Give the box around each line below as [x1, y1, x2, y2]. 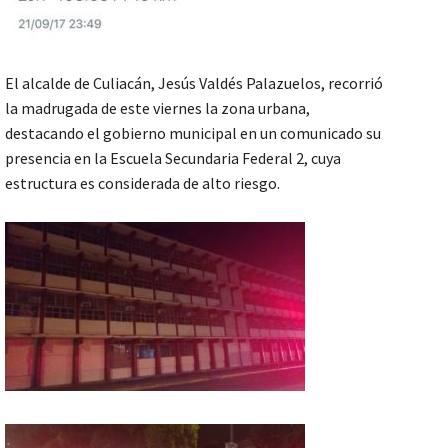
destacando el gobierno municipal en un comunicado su [5, 123, 381, 144]
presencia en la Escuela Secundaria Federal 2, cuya [5, 148, 341, 169]
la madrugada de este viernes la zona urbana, [5, 98, 310, 119]
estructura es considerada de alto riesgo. [5, 173, 280, 194]
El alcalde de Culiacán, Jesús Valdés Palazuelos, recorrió [5, 73, 383, 94]
